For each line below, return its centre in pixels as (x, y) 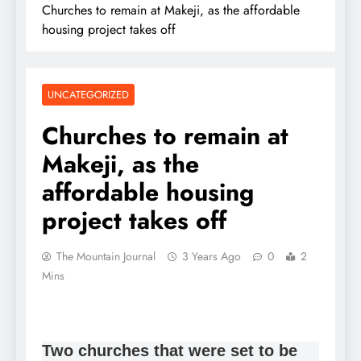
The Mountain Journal (106, 256)
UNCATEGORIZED (88, 94)
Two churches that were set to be (170, 350)
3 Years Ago (212, 256)
